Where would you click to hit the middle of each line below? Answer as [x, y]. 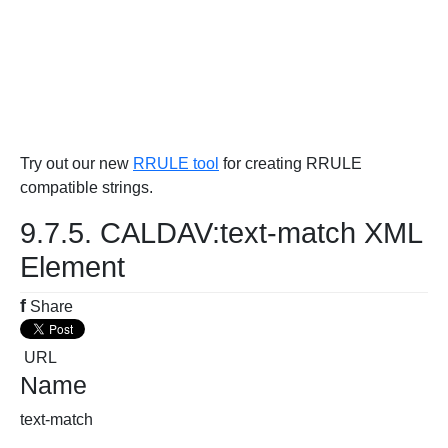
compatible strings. [86, 187]
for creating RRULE [290, 163]
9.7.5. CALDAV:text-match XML [221, 233]
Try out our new [76, 163]
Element [72, 267]
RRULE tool [176, 163]
